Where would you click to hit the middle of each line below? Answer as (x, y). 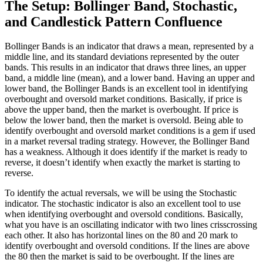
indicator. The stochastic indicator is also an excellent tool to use (123, 204)
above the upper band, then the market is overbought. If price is (122, 110)
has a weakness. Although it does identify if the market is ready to (126, 152)
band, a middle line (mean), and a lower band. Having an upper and (130, 78)
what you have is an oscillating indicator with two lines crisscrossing (131, 225)
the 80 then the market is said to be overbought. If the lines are (119, 257)
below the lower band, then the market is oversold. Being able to (124, 120)
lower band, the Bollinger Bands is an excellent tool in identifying (126, 89)
